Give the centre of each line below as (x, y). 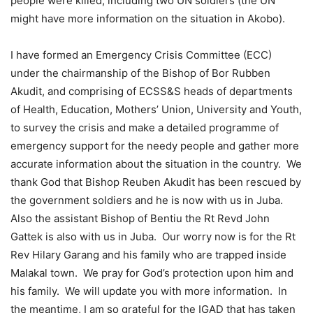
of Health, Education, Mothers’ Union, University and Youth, (156, 109)
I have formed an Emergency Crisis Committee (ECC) (141, 54)
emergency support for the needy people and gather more (155, 145)
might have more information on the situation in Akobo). (148, 18)
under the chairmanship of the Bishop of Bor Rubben (140, 73)
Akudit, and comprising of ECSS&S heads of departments (152, 91)
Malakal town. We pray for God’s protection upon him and (152, 272)
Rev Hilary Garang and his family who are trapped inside (148, 254)
